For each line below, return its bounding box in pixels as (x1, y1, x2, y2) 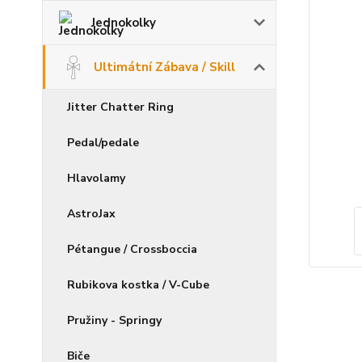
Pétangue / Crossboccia (67, 242, 197, 257)
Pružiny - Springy (67, 313, 162, 328)
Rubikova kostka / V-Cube (67, 277, 209, 293)
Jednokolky (91, 15, 156, 31)
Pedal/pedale (67, 135, 139, 150)
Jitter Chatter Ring (67, 99, 174, 115)
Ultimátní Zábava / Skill (94, 59, 235, 75)
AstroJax (67, 206, 116, 221)
